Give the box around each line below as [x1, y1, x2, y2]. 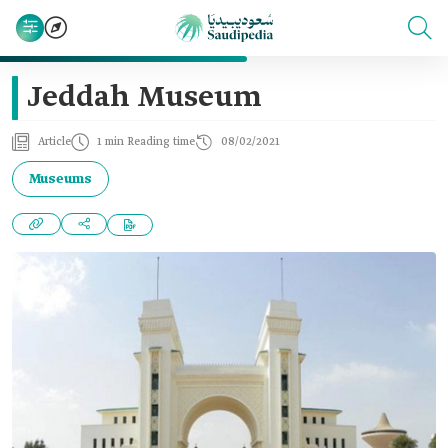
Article [38, 135, 71, 149]
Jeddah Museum [27, 79, 262, 117]
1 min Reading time [97, 135, 195, 149]
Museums [29, 170, 92, 188]
